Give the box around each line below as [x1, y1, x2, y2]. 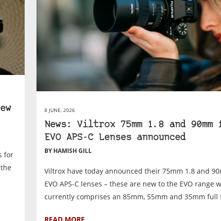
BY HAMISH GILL [44, 147, 92, 155]
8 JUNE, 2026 [44, 107, 75, 114]
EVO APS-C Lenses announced [44, 133, 186, 143]
